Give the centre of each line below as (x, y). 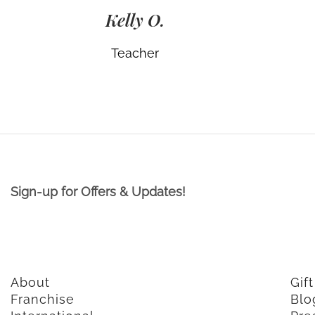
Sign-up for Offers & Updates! (98, 192)
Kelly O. (135, 20)
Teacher (135, 53)
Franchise (43, 300)
